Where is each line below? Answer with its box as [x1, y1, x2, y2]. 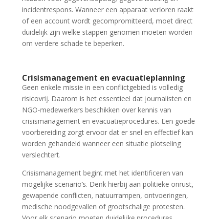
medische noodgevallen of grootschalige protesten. [22, 202, 185, 211]
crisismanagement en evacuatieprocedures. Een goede [22, 116, 195, 126]
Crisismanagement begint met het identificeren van [22, 168, 183, 177]
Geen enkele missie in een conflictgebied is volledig [22, 83, 183, 92]
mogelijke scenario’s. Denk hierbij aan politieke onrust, [22, 179, 194, 189]
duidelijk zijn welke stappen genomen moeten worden [22, 27, 193, 37]
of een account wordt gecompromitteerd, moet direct [22, 16, 193, 25]
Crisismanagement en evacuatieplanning [22, 72, 185, 83]
